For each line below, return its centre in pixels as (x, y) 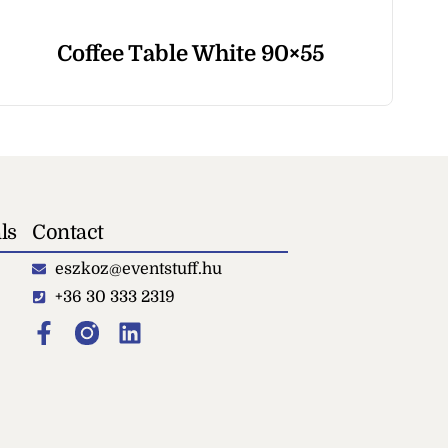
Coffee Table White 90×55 (190, 53)
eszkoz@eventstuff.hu (138, 268)
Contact (68, 232)
